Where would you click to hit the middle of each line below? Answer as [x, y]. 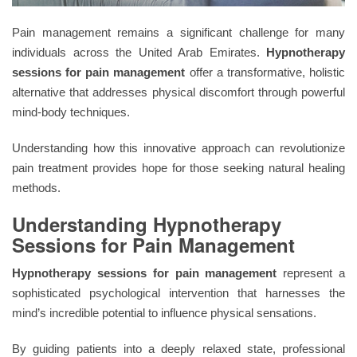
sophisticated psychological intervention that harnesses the [178, 292]
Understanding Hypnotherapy [147, 224]
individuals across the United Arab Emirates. [139, 52]
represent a [311, 273]
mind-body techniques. [71, 112]
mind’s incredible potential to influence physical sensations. [164, 312]
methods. [36, 187]
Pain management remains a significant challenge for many [178, 32]
